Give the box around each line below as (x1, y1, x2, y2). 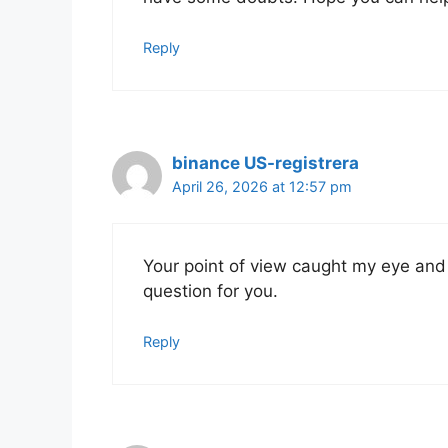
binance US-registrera (172, 153, 359, 174)
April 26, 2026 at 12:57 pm (172, 178, 352, 196)
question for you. (143, 280, 278, 301)
